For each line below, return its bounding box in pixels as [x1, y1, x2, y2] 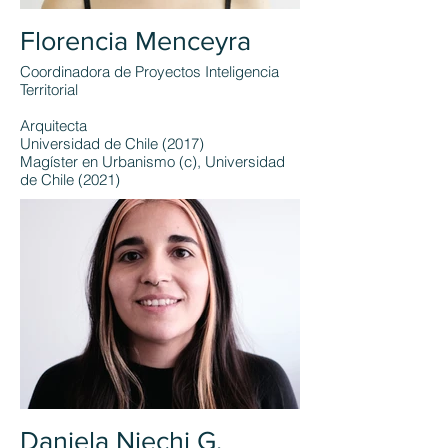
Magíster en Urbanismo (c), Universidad [20, 152, 285, 171]
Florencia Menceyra [20, 26, 251, 55]
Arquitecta [20, 116, 87, 135]
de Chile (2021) [20, 170, 120, 189]
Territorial [20, 80, 78, 99]
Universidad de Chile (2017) [20, 134, 204, 153]
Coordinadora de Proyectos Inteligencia [20, 62, 279, 81]
